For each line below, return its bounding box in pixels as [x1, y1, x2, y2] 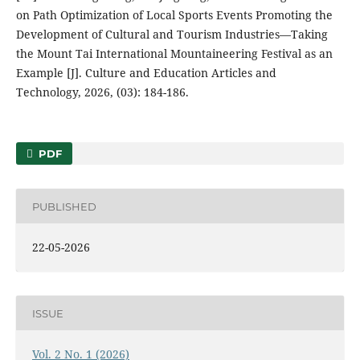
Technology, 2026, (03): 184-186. [15, 84, 189, 100]
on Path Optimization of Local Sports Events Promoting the [15, 7, 333, 23]
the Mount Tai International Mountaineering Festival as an [15, 46, 333, 62]
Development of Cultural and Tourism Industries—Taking [15, 27, 328, 43]
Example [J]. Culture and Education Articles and [15, 65, 276, 81]
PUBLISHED [31, 199, 96, 213]
